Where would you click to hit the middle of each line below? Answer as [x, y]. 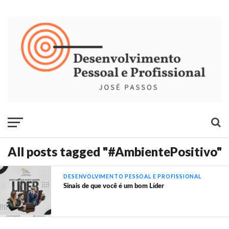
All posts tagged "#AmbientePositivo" [114, 152]
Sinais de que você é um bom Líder [114, 186]
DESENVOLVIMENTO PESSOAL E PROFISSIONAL [132, 177]
